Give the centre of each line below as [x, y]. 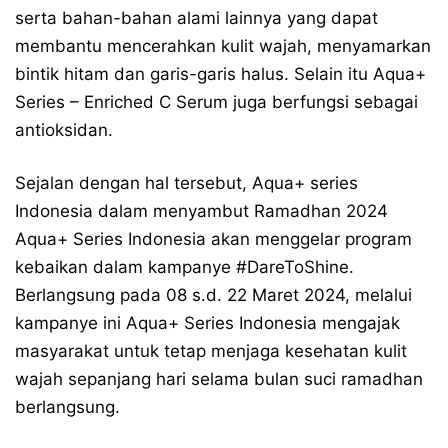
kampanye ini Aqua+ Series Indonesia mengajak [207, 322]
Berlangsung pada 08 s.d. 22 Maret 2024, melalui [213, 294]
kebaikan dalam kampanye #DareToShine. [184, 266]
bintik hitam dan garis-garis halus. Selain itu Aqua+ [220, 73]
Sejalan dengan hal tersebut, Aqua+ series [186, 182]
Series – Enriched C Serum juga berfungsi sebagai [216, 101]
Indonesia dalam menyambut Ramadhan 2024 [201, 210]
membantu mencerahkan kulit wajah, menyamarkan [223, 45]
